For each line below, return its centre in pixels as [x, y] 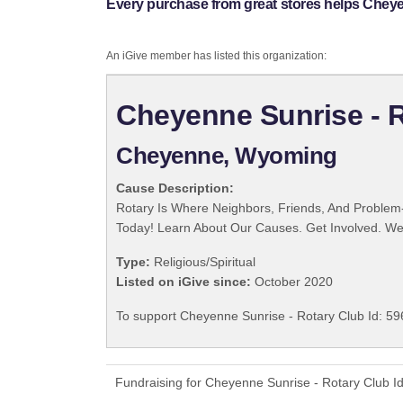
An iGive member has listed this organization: [216, 56]
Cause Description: [175, 188]
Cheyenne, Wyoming [227, 156]
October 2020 [292, 282]
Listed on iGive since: [184, 282]
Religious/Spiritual [203, 262]
